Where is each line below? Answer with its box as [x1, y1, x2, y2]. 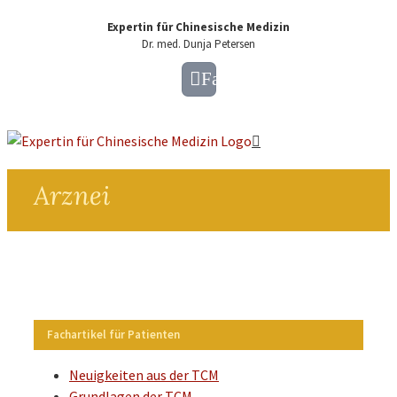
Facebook [200, 68, 275, 90]
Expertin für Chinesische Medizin [107, 19, 290, 35]
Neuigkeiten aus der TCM [69, 366, 219, 384]
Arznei [34, 179, 110, 212]
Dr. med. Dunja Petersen [142, 36, 255, 51]
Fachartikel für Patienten [47, 327, 180, 342]
